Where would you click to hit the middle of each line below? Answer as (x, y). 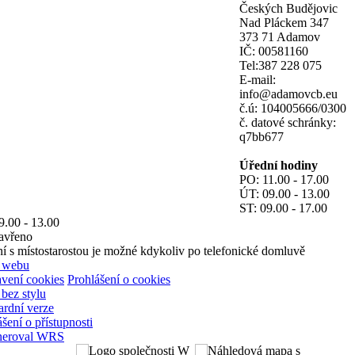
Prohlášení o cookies (119, 280)
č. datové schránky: (288, 123)
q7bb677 (261, 137)
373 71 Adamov (280, 37)
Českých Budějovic (288, 9)
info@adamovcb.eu (288, 94)
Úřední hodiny (279, 166)
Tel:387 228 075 (281, 66)
